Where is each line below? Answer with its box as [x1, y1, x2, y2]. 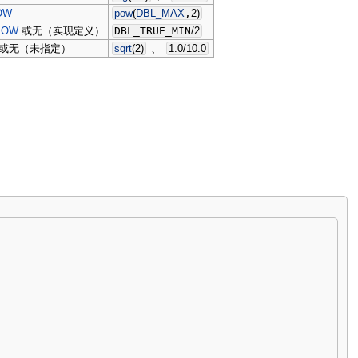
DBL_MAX [136, 6, 185, 19]
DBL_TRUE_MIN [114, 24, 192, 37]
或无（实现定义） [18, 24, 105, 37]
